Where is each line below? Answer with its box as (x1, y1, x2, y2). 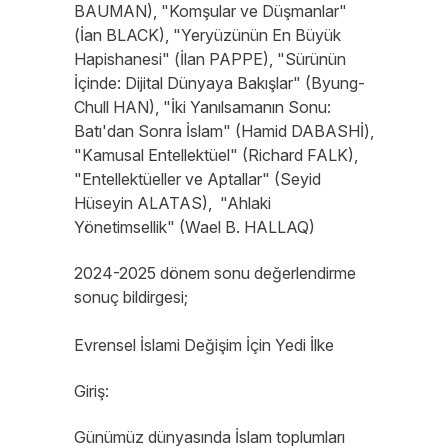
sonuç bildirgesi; (74, 287, 188, 307)
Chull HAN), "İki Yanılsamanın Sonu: (74, 97, 331, 117)
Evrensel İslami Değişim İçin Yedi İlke (74, 335, 334, 355)
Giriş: (74, 381, 109, 401)
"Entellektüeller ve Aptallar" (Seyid (74, 169, 321, 189)
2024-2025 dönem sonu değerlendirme (74, 263, 356, 283)
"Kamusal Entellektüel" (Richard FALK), (74, 145, 358, 165)
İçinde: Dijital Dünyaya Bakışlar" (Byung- (74, 73, 365, 93)
